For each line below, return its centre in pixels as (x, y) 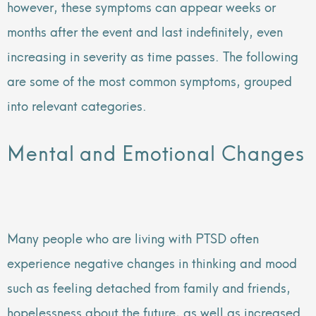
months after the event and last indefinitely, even (145, 30)
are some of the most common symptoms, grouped (150, 80)
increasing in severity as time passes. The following (153, 55)
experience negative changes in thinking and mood (152, 262)
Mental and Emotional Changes (156, 152)
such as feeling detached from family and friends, (149, 286)
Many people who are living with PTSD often (133, 237)
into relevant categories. (79, 104)
